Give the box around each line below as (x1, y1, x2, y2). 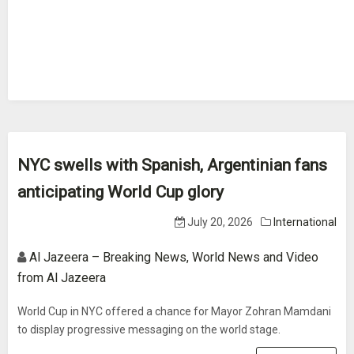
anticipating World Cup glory (17, 183, 224, 201)
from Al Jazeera (17, 270, 106, 285)
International (273, 216, 337, 228)
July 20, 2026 (185, 216, 253, 228)
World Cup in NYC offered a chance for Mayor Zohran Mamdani (17, 305, 331, 318)
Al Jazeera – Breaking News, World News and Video (29, 250, 318, 265)
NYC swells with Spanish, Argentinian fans (17, 156, 327, 175)
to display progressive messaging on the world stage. (17, 323, 281, 336)
